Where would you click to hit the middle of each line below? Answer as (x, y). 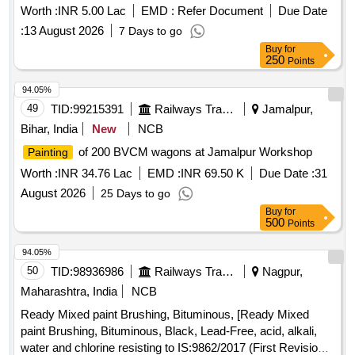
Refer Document (219, 11)
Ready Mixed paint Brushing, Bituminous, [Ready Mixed (165, 315)
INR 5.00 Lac (92, 11)
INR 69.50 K (212, 174)
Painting (48, 153)
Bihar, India (49, 129)
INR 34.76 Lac (95, 174)
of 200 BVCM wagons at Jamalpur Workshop (194, 152)
